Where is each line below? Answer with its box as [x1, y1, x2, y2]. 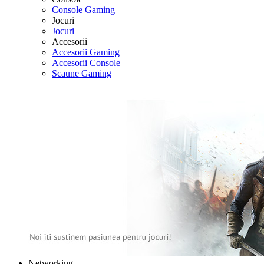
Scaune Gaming [52, 68, 111, 78]
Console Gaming [52, 5, 115, 15]
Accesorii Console [52, 58, 120, 68]
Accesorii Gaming [52, 47, 120, 57]
